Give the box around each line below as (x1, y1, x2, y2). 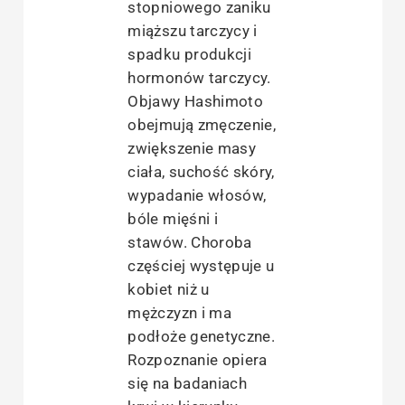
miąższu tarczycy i (127, 21, 258, 40)
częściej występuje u (127, 256, 275, 275)
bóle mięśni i (127, 209, 218, 228)
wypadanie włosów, (127, 185, 267, 204)
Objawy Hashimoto (127, 91, 263, 110)
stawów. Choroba (127, 232, 252, 251)
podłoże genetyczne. (127, 326, 275, 345)
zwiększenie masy (127, 138, 256, 157)
